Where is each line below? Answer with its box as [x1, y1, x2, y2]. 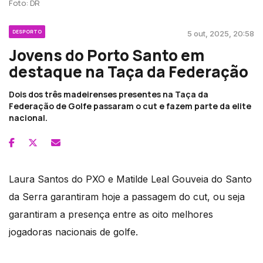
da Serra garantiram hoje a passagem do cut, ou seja [9, 190, 245, 203]
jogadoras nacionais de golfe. [9, 225, 138, 238]
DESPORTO [12, 28, 42, 35]
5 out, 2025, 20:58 [187, 28, 254, 38]
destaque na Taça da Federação [9, 60, 248, 82]
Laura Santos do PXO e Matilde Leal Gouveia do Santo [9, 173, 252, 185]
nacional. [9, 112, 48, 123]
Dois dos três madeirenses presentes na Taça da [9, 88, 208, 100]
